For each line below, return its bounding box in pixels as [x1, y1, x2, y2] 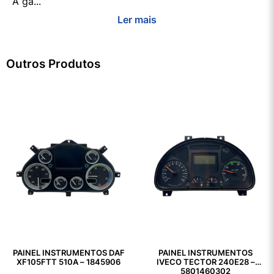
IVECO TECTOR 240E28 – [156, 257, 255, 267]
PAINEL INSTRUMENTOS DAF [12, 248, 125, 258]
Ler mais [117, 13, 157, 26]
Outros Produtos [6, 56, 100, 72]
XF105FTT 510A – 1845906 [17, 257, 120, 267]
